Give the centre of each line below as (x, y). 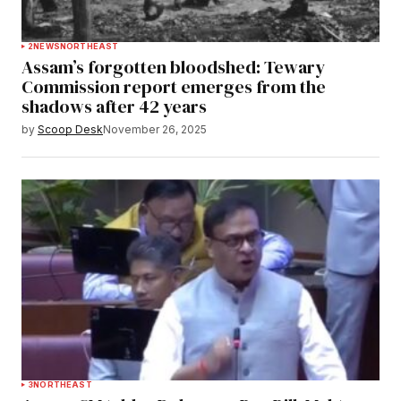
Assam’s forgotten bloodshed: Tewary (173, 68)
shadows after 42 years (114, 107)
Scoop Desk (70, 130)
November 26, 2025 (155, 130)
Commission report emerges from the (174, 87)
